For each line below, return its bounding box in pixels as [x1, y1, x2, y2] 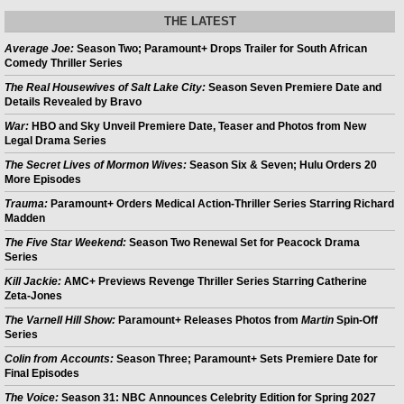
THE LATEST [163, 14, 236, 29]
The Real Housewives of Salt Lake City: [5, 81, 206, 95]
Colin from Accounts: [5, 353, 114, 366]
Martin [301, 314, 334, 327]
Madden [5, 212, 45, 225]
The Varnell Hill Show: [5, 314, 115, 327]
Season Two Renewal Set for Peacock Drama [126, 236, 360, 250]
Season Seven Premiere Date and [206, 81, 381, 95]
